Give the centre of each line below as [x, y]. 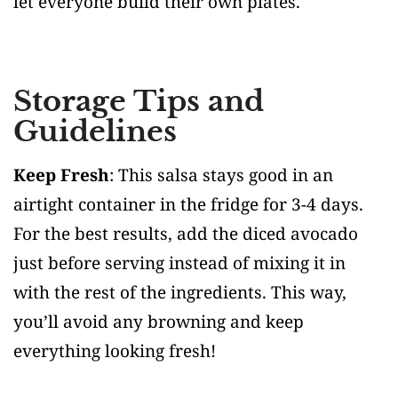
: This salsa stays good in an [221, 175]
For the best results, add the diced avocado [186, 233]
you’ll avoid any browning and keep [159, 321]
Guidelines [95, 131]
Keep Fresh [61, 175]
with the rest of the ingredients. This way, [180, 292]
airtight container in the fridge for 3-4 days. [188, 204]
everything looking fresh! [115, 350]
